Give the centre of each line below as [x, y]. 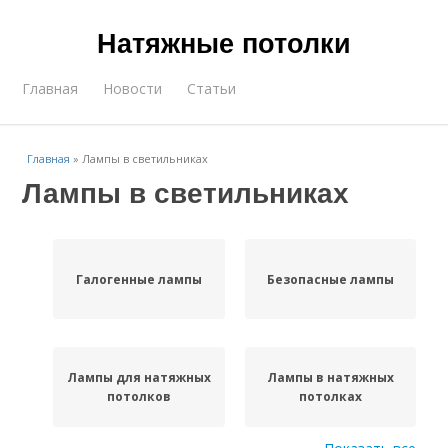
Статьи [212, 88]
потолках [330, 396]
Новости [133, 88]
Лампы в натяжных [330, 377]
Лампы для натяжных [138, 377]
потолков [138, 396]
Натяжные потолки [224, 42]
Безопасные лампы [330, 279]
